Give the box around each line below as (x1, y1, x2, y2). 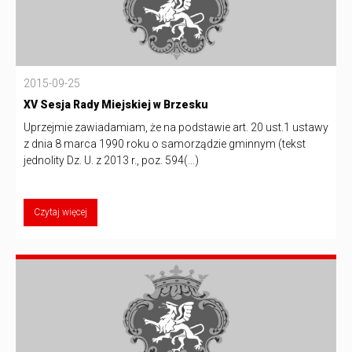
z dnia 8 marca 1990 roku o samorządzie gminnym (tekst (24, 137, 306, 151)
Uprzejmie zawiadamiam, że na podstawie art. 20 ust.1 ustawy (24, 121, 328, 134)
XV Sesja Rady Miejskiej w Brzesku (24, 98, 208, 112)
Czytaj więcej (34, 207, 87, 218)
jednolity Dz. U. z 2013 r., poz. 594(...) (24, 154, 199, 167)
